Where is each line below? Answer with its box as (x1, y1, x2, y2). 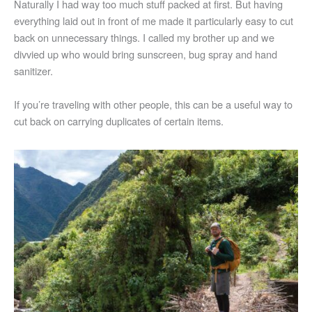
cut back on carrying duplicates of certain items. (14, 113, 224, 128)
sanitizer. (14, 63, 53, 79)
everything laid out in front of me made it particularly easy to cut (14, 13, 293, 29)
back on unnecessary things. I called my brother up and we (14, 30, 274, 45)
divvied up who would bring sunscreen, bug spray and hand (14, 47, 277, 62)
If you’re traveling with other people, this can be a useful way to (14, 96, 292, 111)
